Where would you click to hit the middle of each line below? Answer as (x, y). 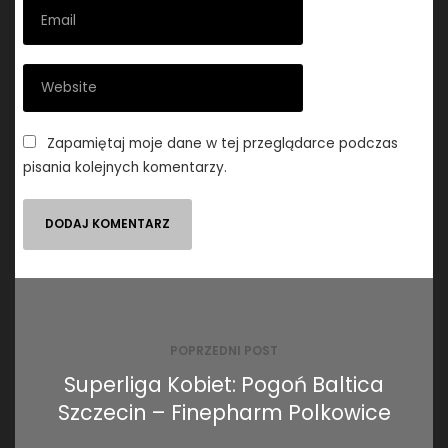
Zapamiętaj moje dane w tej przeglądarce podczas (223, 143)
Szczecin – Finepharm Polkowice (224, 412)
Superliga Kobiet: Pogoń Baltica (224, 384)
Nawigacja (78, 291)
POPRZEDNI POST (224, 351)
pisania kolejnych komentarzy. (125, 167)
